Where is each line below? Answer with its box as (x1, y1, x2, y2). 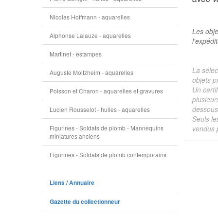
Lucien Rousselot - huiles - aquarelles (50, 105, 150, 113)
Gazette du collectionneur (50, 198, 120, 206)
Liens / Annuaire (50, 179, 94, 187)
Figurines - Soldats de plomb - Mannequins (50, 124, 163, 132)
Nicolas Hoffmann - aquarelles (50, 13, 130, 21)
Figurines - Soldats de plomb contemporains (50, 150, 166, 159)
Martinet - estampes (50, 50, 102, 58)
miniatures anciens (50, 132, 100, 140)
